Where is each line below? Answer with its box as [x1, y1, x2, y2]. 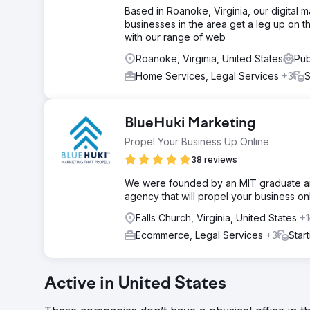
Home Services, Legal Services [136, 70, 282, 82]
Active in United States [44, 275, 226, 293]
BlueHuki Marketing [125, 116, 256, 131]
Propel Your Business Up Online [125, 136, 269, 147]
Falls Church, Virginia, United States [136, 212, 300, 224]
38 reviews [191, 154, 237, 165]
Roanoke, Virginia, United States [136, 53, 283, 64]
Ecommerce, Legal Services [136, 229, 266, 241]
